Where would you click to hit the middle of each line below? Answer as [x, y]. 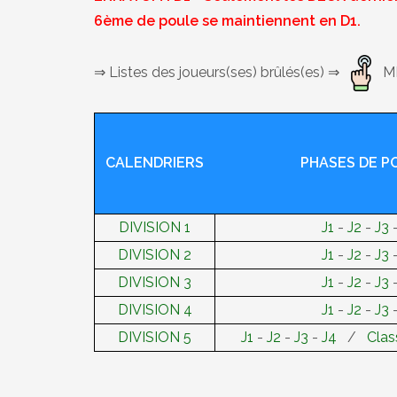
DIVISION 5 [155, 337]
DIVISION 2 [155, 255]
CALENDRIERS [155, 163]
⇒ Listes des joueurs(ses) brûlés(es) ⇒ [218, 72]
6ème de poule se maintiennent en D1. [227, 21]
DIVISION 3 [155, 282]
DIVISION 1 [155, 227]
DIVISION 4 [155, 310]
